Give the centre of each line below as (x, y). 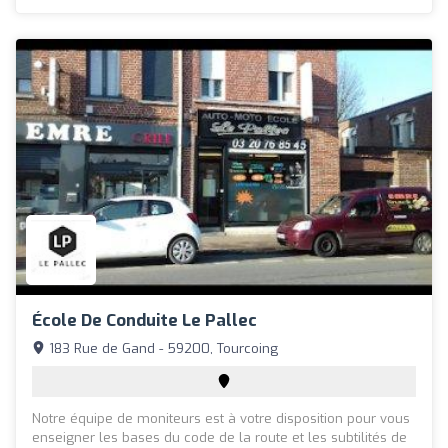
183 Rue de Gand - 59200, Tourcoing (161, 348)
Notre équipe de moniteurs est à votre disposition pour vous (221, 418)
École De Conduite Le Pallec (144, 320)
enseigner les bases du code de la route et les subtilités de (219, 437)
